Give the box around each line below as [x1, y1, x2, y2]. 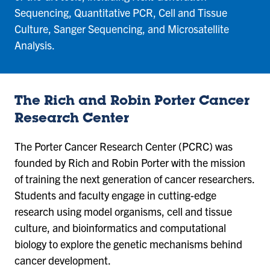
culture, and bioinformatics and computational [14, 221, 226, 235]
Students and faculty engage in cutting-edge [14, 188, 216, 202]
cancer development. [14, 253, 111, 268]
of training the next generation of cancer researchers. [14, 172, 254, 186]
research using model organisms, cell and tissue [14, 204, 232, 219]
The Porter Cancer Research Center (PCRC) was [14, 139, 233, 154]
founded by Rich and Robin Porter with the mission [14, 155, 245, 170]
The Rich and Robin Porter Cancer [14, 95, 250, 108]
